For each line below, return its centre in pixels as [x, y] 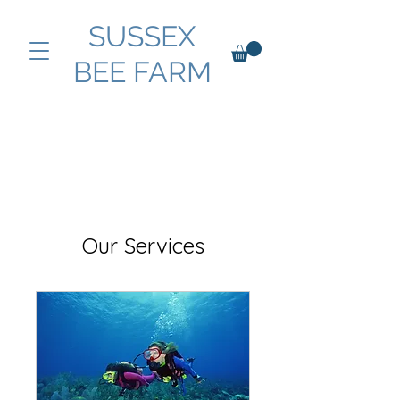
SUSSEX [142, 36]
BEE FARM [142, 72]
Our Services [143, 246]
